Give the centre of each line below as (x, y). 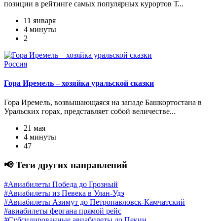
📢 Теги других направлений (66, 165)
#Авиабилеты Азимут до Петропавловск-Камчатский (94, 202)
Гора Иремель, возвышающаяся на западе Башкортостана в (103, 103)
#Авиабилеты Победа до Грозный (61, 184)
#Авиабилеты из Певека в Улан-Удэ (64, 193)
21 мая (35, 128)
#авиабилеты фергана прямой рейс (63, 211)
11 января (40, 20)
